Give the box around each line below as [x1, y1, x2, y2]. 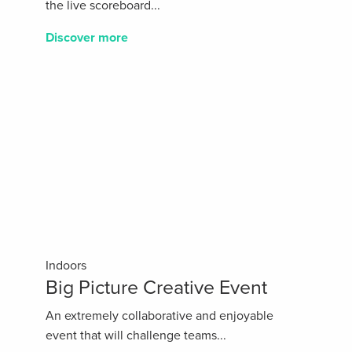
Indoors [46, 258, 86, 274]
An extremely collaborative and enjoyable [46, 308, 273, 324]
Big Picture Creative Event [46, 276, 267, 300]
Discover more [46, 30, 128, 46]
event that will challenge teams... [46, 328, 226, 344]
